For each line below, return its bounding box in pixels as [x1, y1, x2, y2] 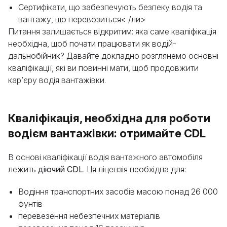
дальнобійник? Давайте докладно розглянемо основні [8, 51, 218, 61]
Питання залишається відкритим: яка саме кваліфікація [8, 26, 216, 36]
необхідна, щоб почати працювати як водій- [8, 39, 176, 49]
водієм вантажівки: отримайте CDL [8, 127, 206, 140]
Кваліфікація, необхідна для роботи [8, 111, 210, 125]
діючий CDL [38, 164, 83, 174]
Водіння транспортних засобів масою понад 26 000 [18, 186, 218, 197]
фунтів [18, 199, 43, 209]
